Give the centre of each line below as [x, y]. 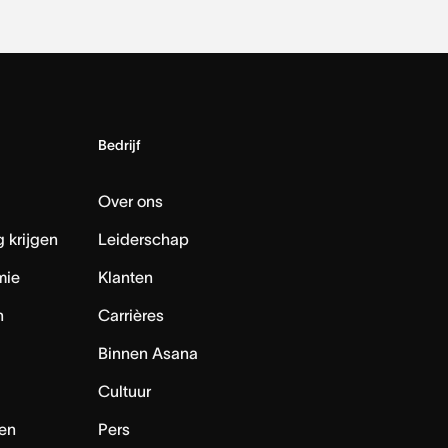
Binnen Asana [148, 352]
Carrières [131, 314]
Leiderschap [144, 238]
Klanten [126, 276]
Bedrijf [119, 144]
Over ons [131, 200]
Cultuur [125, 390]
